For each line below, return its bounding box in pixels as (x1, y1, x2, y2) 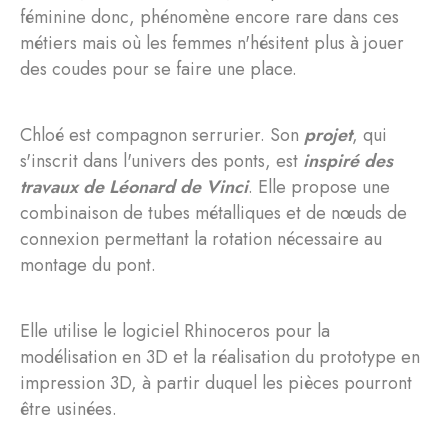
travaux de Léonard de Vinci (20, 173, 248, 200)
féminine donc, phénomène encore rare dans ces (20, 3, 399, 30)
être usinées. (20, 395, 117, 422)
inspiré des (303, 147, 393, 174)
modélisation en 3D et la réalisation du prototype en (20, 343, 420, 370)
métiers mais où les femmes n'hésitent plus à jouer (20, 29, 404, 56)
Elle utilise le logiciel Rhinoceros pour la (20, 317, 330, 344)
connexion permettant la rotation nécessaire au (20, 225, 382, 252)
